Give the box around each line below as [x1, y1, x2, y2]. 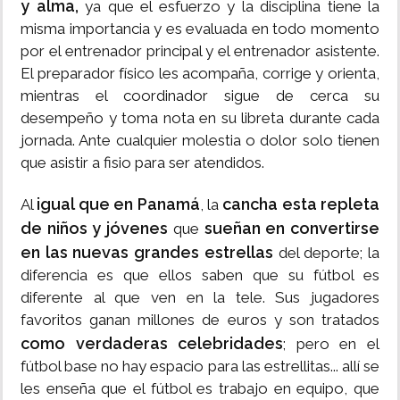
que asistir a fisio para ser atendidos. [21, 154, 264, 172]
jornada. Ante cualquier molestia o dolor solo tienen [21, 131, 379, 150]
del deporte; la [272, 244, 380, 262]
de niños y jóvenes [21, 219, 173, 238]
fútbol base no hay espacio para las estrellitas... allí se [21, 357, 379, 376]
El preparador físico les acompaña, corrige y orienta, [21, 64, 379, 83]
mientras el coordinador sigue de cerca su [21, 87, 379, 105]
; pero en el [283, 335, 380, 354]
